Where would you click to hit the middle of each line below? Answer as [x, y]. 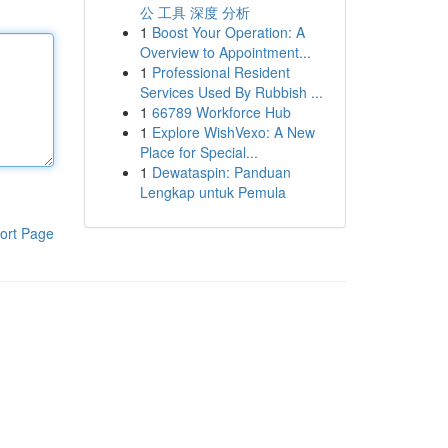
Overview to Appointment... [225, 52]
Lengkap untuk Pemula [212, 192]
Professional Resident [220, 72]
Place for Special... [198, 152]
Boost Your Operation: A [228, 32]
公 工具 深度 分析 [194, 12]
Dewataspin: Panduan [221, 172]
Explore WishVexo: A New [233, 132]
